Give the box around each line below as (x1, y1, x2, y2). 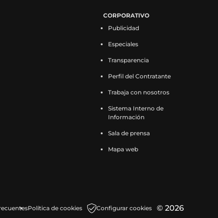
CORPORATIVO (103, 12, 149, 19)
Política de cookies (28, 204, 82, 212)
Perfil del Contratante (108, 73, 171, 80)
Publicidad (108, 24, 139, 32)
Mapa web (108, 145, 138, 153)
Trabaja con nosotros (108, 89, 169, 96)
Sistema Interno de (108, 105, 163, 112)
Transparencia (108, 56, 149, 64)
